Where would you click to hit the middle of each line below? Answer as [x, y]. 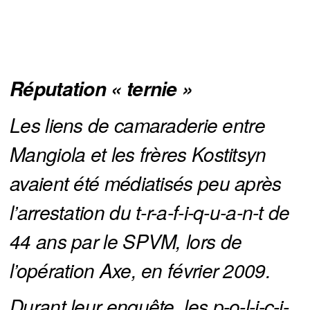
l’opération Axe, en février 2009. [140, 270]
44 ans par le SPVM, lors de [126, 241]
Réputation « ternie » [101, 89]
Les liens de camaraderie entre [137, 125]
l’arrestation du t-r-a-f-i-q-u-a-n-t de [150, 212]
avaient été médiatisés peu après [146, 183]
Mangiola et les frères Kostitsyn [138, 154]
